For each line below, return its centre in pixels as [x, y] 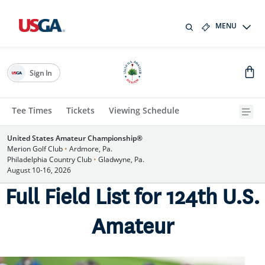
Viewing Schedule [144, 110]
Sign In [40, 73]
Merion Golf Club [36, 149]
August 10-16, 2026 [39, 170]
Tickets [80, 110]
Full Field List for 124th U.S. [132, 198]
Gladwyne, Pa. [120, 159]
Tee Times [32, 110]
